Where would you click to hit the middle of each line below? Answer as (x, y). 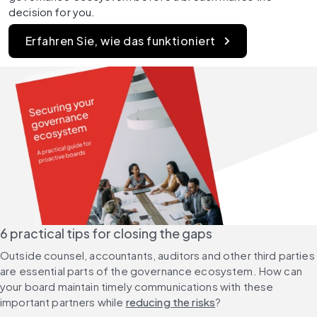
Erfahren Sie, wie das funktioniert (121, 41)
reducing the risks (171, 302)
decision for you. (52, 12)
